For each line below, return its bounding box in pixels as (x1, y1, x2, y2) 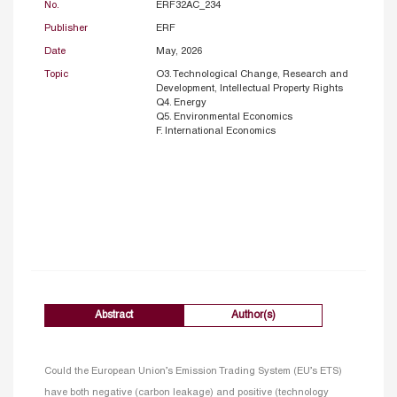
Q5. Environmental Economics (155, 112, 292, 121)
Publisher (44, 23, 88, 33)
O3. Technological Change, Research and (155, 69, 348, 79)
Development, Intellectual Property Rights (155, 83, 343, 93)
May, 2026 (155, 46, 202, 56)
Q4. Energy (155, 97, 206, 107)
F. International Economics (155, 126, 276, 136)
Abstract (95, 309, 134, 320)
